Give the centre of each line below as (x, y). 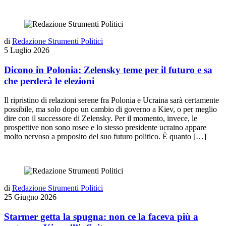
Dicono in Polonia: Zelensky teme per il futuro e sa (108, 70)
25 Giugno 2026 (30, 197)
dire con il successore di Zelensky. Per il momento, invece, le (101, 119)
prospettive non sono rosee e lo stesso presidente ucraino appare (105, 128)
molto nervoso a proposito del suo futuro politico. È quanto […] (105, 137)
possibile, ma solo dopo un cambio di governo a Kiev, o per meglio (110, 109)
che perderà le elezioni (49, 81)
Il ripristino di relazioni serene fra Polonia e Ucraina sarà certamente (111, 100)
